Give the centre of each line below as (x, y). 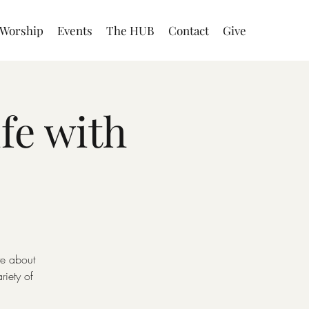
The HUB (130, 30)
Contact (188, 30)
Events (74, 30)
